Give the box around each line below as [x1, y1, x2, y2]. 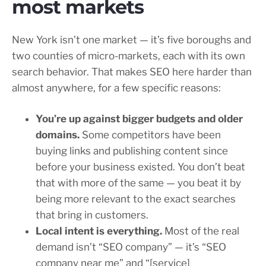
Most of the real [162, 225, 239, 237]
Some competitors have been [80, 129, 221, 141]
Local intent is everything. [36, 225, 162, 237]
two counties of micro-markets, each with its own [12, 50, 245, 62]
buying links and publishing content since [36, 145, 228, 157]
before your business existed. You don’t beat [36, 161, 245, 173]
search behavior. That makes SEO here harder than [12, 66, 252, 78]
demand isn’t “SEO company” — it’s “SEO [36, 241, 226, 254]
